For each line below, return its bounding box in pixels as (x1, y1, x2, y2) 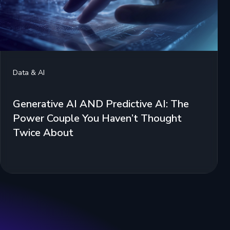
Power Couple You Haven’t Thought (13, 111, 182, 125)
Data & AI (13, 67, 45, 78)
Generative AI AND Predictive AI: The (13, 97, 189, 111)
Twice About (13, 125, 73, 140)
